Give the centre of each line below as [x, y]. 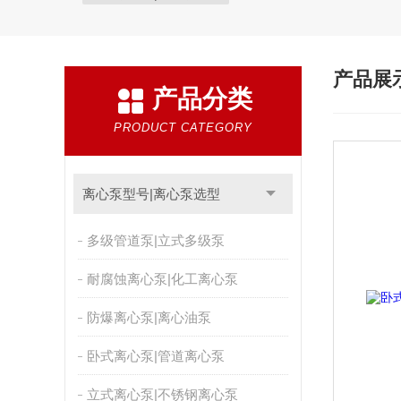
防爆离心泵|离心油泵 [149, 317]
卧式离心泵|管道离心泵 [155, 356]
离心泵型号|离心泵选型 [151, 194]
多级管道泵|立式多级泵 [155, 240]
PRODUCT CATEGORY [183, 128]
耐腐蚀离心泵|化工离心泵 [162, 279]
